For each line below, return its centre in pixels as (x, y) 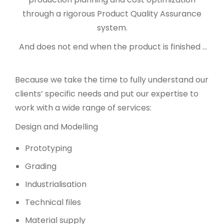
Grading (41, 166)
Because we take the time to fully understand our (112, 80)
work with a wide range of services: (83, 108)
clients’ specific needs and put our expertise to (107, 94)
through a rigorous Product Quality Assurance (112, 14)
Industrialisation (56, 184)
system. (112, 28)
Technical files (53, 202)
